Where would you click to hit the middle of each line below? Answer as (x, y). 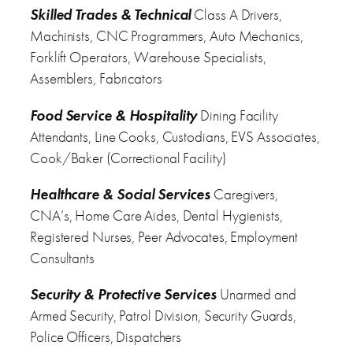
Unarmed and (256, 294)
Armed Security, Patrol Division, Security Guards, (163, 315)
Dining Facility (238, 115)
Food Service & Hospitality (114, 115)
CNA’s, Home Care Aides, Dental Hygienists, (156, 215)
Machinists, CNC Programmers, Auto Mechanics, (167, 36)
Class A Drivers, (236, 15)
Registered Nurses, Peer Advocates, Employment (164, 236)
